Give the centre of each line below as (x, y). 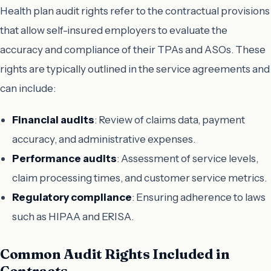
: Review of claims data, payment (170, 119)
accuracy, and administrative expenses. (104, 139)
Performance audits (64, 158)
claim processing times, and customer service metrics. (139, 177)
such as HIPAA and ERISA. (73, 216)
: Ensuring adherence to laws (199, 197)
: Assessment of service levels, (188, 158)
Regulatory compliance (72, 197)
